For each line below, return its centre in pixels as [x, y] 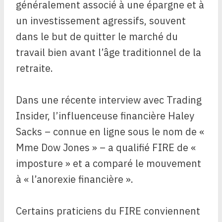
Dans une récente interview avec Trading [109, 100]
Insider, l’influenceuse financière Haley [105, 116]
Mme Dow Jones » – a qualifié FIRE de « [106, 148]
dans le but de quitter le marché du [97, 37]
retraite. [34, 68]
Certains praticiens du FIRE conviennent [108, 211]
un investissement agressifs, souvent [101, 21]
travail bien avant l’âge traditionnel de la [109, 53]
